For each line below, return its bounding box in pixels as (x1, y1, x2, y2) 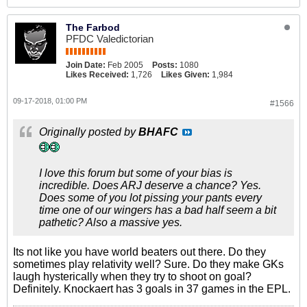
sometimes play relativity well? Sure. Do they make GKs (13, 258, 284, 270)
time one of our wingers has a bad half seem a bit (39, 204, 276, 216)
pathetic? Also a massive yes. (39, 217, 182, 228)
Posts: (152, 60, 177, 70)
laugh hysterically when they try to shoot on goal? (13, 271, 251, 282)
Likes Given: (161, 70, 210, 79)
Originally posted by (39, 126, 138, 138)
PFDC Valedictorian (66, 33, 153, 45)
